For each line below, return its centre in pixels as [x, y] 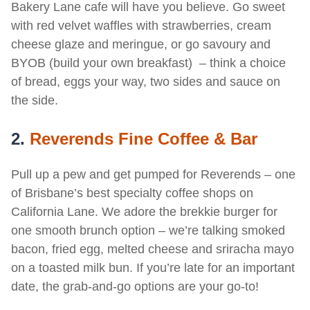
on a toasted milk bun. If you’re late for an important [153, 268]
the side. [35, 100]
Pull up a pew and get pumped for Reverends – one [153, 174]
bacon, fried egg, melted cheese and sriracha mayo [153, 249]
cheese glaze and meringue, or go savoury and [141, 44]
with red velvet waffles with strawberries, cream [141, 26]
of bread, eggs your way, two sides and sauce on [146, 82]
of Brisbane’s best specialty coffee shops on [132, 193]
